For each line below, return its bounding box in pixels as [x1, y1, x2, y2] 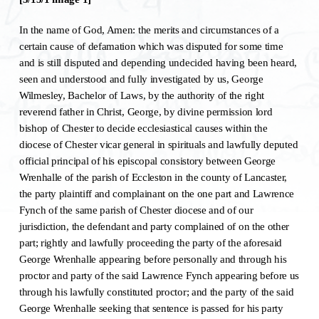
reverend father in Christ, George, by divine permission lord [19, 105, 273, 118]
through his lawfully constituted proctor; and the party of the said [19, 286, 294, 298]
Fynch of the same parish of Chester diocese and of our [19, 204, 253, 216]
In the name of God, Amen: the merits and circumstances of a [19, 23, 279, 36]
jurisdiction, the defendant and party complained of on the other [19, 220, 290, 233]
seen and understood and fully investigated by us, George [19, 73, 263, 85]
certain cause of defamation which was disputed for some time [19, 40, 283, 53]
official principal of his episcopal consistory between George [19, 155, 276, 167]
